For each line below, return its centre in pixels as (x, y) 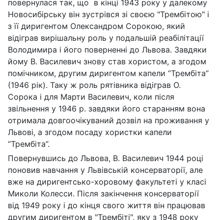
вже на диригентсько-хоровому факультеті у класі (107, 181)
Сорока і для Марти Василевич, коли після (91, 96)
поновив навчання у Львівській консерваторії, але (105, 170)
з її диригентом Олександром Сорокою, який (96, 26)
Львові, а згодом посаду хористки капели (90, 132)
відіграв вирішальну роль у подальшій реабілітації (106, 38)
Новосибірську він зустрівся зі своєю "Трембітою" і (109, 14)
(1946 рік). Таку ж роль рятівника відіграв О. (94, 85)
